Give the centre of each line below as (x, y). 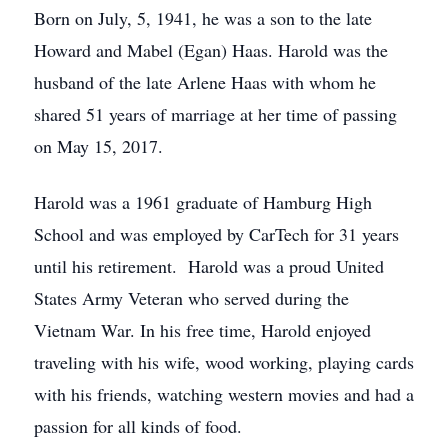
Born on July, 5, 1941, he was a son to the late (203, 18)
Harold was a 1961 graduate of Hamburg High (203, 202)
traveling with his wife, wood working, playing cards (224, 362)
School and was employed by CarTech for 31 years (216, 234)
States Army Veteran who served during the (191, 298)
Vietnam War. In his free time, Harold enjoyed (202, 330)
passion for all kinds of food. (138, 426)
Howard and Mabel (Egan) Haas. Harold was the (211, 50)
